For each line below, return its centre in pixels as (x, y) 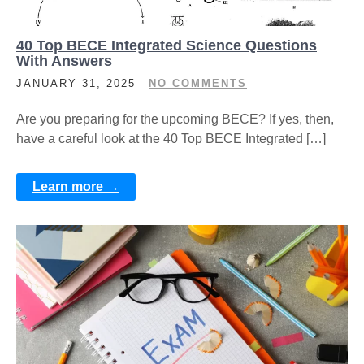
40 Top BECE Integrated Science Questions (167, 45)
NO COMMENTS (198, 83)
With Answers (64, 61)
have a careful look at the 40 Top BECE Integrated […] (171, 139)
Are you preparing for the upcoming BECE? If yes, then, (175, 119)
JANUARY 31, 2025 (76, 83)
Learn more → (76, 186)
